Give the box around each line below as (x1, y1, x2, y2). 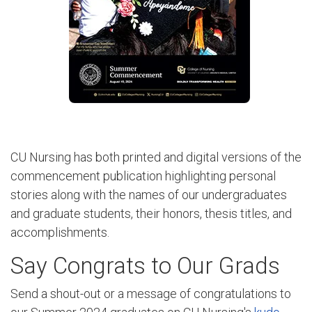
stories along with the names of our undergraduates (10, 187, 287, 203)
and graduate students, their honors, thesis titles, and (10, 206, 292, 221)
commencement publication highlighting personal (10, 169, 276, 184)
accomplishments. (10, 225, 109, 240)
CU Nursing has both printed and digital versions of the (10, 150, 302, 165)
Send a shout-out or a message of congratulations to (10, 286, 291, 302)
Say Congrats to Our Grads (10, 251, 280, 279)
